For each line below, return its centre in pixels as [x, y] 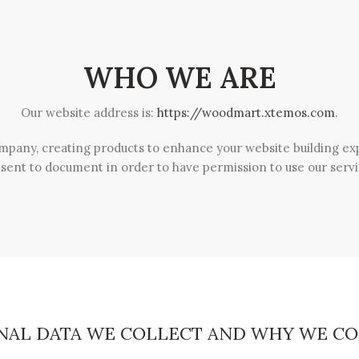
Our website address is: [89, 113]
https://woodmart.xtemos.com [246, 113]
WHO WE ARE [179, 78]
